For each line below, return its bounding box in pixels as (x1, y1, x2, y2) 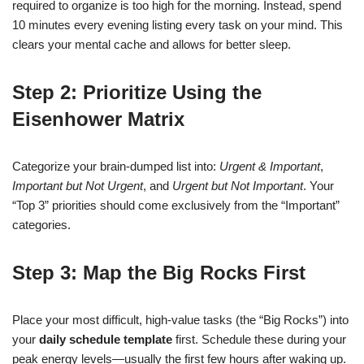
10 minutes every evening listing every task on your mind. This (12, 18, 343, 32)
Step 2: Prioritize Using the (12, 81, 262, 103)
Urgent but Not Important (172, 179, 303, 193)
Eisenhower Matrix (12, 108, 184, 130)
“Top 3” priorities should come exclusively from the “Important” (12, 198, 340, 212)
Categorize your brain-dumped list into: (12, 159, 219, 173)
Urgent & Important (219, 159, 320, 173)
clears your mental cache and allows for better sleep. (12, 37, 291, 51)
